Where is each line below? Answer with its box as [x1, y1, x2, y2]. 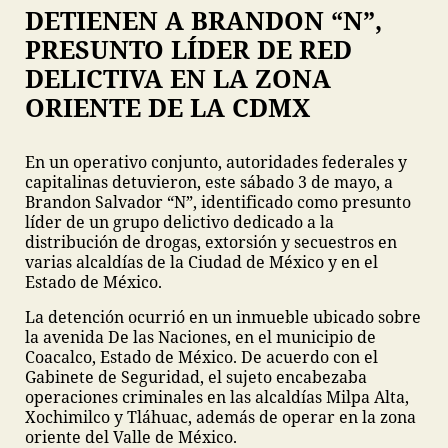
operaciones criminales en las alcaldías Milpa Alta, [25, 386, 409, 408]
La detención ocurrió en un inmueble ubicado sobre [25, 306, 421, 328]
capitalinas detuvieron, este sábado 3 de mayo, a [25, 171, 393, 193]
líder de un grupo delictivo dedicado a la [25, 211, 334, 233]
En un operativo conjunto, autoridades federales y [25, 151, 407, 173]
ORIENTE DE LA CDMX [25, 90, 310, 124]
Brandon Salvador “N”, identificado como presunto [25, 191, 411, 213]
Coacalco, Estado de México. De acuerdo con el [25, 346, 378, 368]
